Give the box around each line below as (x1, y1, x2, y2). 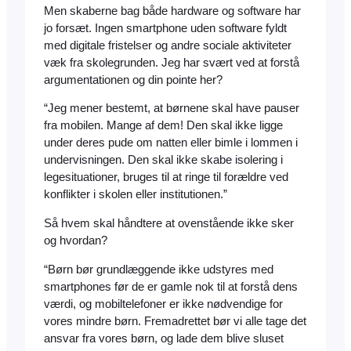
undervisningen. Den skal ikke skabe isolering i (44, 154, 283, 167)
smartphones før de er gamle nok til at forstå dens (44, 280, 298, 293)
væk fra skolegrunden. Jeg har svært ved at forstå (44, 56, 299, 69)
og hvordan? (44, 234, 107, 248)
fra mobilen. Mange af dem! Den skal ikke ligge (44, 119, 283, 132)
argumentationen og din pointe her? (44, 73, 223, 86)
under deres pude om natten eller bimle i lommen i (44, 136, 298, 150)
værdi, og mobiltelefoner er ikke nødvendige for (44, 297, 283, 310)
